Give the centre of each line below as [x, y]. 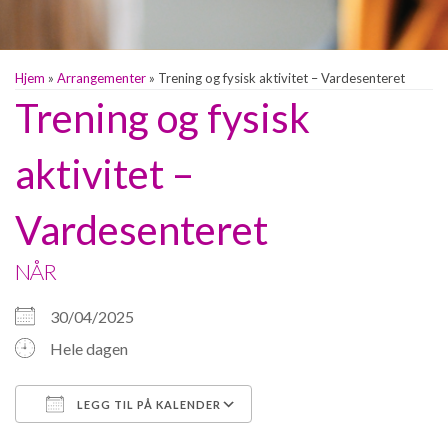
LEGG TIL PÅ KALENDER [147, 404]
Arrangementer [101, 77]
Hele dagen [89, 348]
